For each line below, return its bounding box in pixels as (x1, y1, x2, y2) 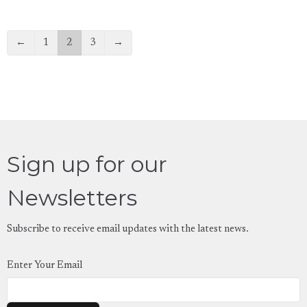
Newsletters (7, 184, 137, 211)
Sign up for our (7, 150, 167, 177)
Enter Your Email (7, 260, 82, 271)
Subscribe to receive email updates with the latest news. (7, 223, 249, 234)
